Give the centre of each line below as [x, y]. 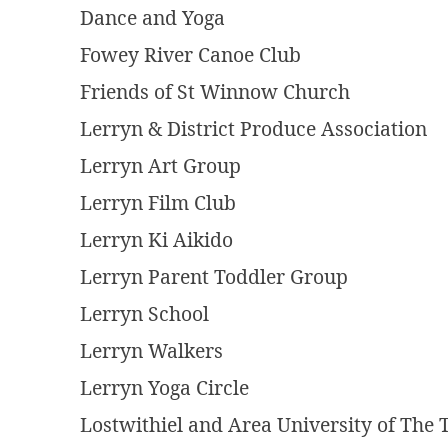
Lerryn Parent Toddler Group [214, 277]
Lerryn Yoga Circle [164, 388]
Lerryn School [144, 314]
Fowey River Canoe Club [190, 55]
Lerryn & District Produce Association [253, 129]
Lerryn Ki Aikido [156, 240]
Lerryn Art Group [160, 166]
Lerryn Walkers [151, 351]
